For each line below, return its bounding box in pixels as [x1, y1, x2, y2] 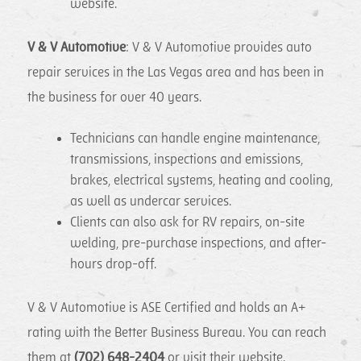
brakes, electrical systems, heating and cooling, [70, 172, 334, 188]
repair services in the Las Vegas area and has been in [27, 65, 325, 81]
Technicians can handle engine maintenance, [70, 131, 321, 146]
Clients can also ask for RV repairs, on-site [70, 214, 305, 230]
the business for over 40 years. [27, 90, 202, 106]
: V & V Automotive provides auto [126, 40, 313, 56]
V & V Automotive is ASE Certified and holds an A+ [27, 301, 307, 316]
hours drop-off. [70, 256, 157, 272]
